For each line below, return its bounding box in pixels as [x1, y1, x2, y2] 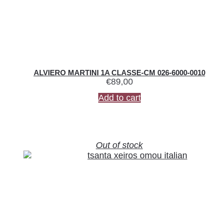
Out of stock [96, 140, 143, 151]
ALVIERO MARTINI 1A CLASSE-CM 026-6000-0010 [33, 68, 205, 77]
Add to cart [98, 92, 141, 103]
